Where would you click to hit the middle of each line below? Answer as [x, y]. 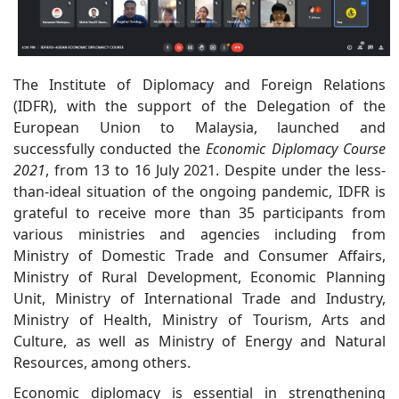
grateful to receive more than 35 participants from [199, 212]
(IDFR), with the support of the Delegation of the [199, 106]
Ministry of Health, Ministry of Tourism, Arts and [199, 319]
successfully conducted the [110, 148]
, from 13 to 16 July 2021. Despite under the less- [216, 170]
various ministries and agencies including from [199, 234]
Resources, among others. [104, 362]
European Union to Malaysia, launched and [199, 127]
